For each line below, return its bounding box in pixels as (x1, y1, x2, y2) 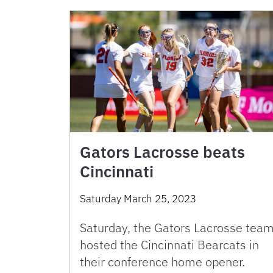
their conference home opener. (80, 253, 245, 271)
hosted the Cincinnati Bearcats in (80, 236, 259, 253)
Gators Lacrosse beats (80, 141, 245, 163)
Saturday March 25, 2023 (80, 192, 196, 206)
